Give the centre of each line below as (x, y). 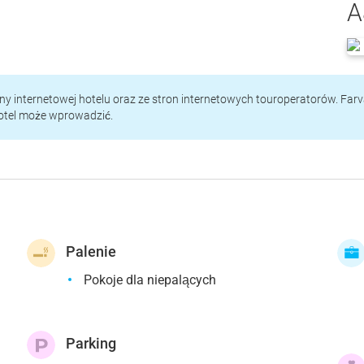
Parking (91, 344)
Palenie (91, 252)
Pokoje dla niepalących (150, 280)
